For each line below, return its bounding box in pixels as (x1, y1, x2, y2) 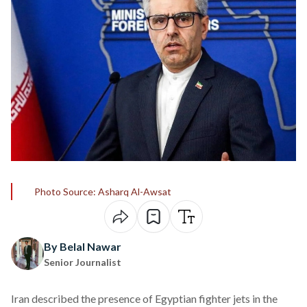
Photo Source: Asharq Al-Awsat (34, 186, 171, 197)
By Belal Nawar (44, 239, 121, 253)
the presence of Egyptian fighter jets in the (79, 292, 278, 305)
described (32, 292, 79, 305)
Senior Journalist (44, 256, 121, 268)
